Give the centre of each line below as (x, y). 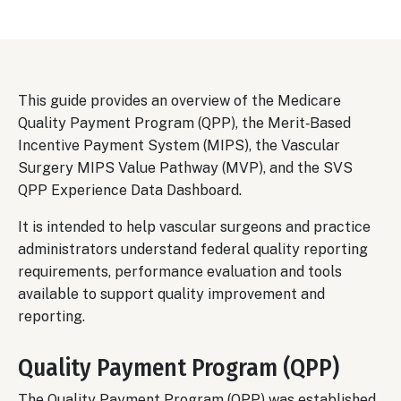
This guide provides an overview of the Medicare (179, 100)
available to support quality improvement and (171, 294)
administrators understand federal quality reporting (193, 249)
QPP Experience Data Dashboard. (130, 190)
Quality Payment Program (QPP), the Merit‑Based (184, 123)
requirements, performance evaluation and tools (180, 271)
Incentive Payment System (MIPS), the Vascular (179, 145)
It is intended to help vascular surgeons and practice (194, 226)
